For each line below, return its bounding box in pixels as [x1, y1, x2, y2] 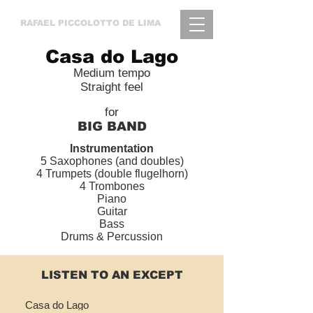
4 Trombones [79, 180, 145, 192]
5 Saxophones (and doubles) [40, 155, 184, 167]
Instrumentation [70, 143, 154, 154]
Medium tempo [73, 66, 150, 80]
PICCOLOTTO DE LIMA [58, 18, 161, 28]
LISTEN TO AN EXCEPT [41, 269, 183, 281]
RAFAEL [20, 18, 58, 28]
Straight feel [80, 80, 143, 94]
